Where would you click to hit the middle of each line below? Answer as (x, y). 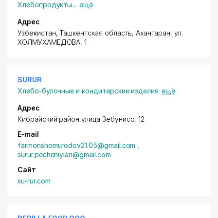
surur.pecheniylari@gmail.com (64, 154)
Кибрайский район (49, 119)
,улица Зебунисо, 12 (112, 119)
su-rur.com (34, 181)
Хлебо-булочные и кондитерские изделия (88, 91)
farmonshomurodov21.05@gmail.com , (79, 145)
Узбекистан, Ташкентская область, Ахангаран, (96, 33)
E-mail (28, 134)
